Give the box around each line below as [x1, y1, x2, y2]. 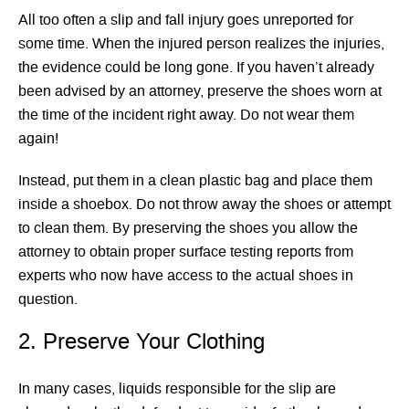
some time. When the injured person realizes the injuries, [18, 35, 384, 54]
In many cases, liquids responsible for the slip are [18, 380, 336, 399]
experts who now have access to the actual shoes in [18, 267, 353, 286]
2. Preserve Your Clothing [18, 329, 265, 357]
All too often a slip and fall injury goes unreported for [18, 11, 353, 30]
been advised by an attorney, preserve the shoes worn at [18, 82, 382, 101]
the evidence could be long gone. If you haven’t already [18, 58, 374, 78]
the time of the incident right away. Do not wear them [18, 106, 354, 125]
